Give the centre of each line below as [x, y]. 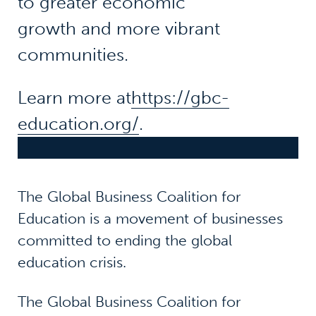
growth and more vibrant [119, 28]
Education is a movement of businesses [150, 218]
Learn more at [74, 98]
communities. [75, 54]
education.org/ [78, 124]
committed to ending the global [124, 240]
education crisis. [72, 262]
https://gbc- [180, 98]
